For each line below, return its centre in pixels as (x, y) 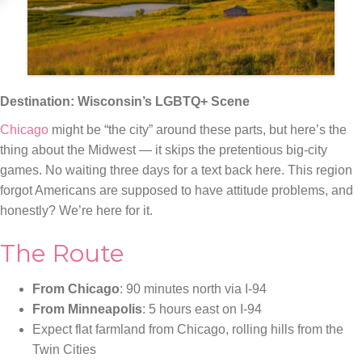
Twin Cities (64, 349)
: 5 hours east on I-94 (202, 309)
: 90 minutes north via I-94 (193, 288)
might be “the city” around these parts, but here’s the (198, 129)
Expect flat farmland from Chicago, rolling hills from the (188, 329)
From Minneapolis (87, 309)
